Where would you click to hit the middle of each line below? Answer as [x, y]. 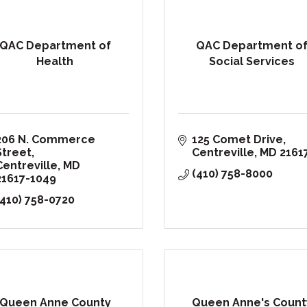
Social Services [252, 61]
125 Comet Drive [237, 140]
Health [55, 61]
